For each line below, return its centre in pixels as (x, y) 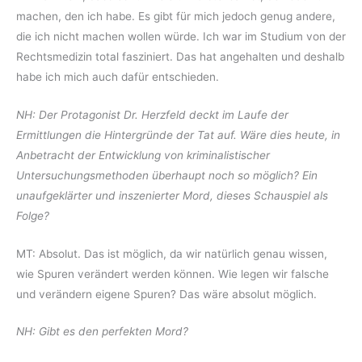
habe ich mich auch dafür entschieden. (118, 76)
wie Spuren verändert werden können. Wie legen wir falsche (173, 274)
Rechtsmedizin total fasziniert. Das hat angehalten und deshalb (180, 56)
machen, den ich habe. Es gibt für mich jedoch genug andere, (176, 16)
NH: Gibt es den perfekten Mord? (102, 332)
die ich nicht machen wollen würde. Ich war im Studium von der (181, 36)
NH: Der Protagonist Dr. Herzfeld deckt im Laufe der (152, 114)
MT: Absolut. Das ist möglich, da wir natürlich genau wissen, (172, 253)
